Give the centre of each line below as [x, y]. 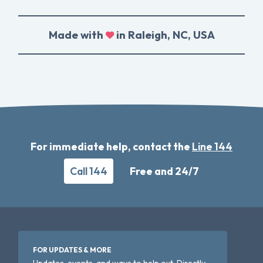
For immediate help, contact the [111, 147]
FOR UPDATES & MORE [73, 250]
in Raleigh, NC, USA [164, 35]
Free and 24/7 [164, 171]
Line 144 [212, 147]
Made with [77, 35]
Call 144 [89, 171]
